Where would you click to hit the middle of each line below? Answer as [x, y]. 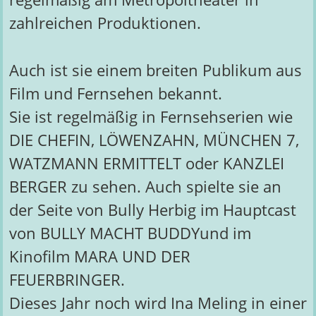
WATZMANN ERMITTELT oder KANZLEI [146, 163]
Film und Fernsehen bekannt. [115, 93]
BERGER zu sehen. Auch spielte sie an [145, 186]
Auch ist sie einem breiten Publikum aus [155, 70]
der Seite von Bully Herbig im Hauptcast [152, 209]
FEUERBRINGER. [67, 279]
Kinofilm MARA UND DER [99, 256]
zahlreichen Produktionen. [105, 23]
